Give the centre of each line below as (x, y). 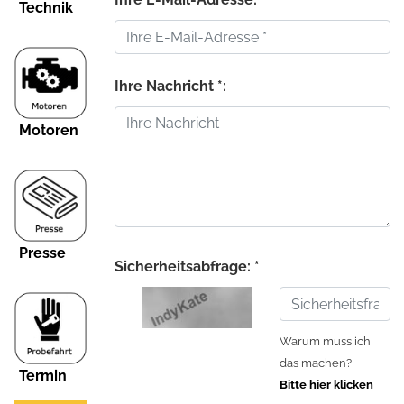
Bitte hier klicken (326, 385)
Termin (43, 376)
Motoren (49, 130)
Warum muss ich (325, 341)
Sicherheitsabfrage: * (187, 266)
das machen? (316, 363)
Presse (42, 253)
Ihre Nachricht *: (170, 86)
